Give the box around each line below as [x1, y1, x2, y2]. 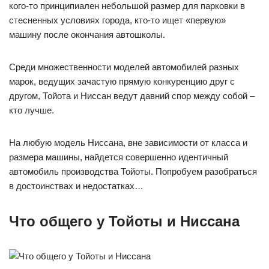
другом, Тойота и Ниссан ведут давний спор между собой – [9, 90, 255, 101]
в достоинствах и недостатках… [9, 180, 144, 191]
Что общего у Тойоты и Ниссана [9, 213, 240, 229]
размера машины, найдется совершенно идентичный [9, 151, 228, 162]
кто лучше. [9, 104, 54, 115]
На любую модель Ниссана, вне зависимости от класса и [9, 137, 247, 148]
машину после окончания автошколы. [9, 29, 165, 40]
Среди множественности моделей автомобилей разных [9, 61, 239, 72]
